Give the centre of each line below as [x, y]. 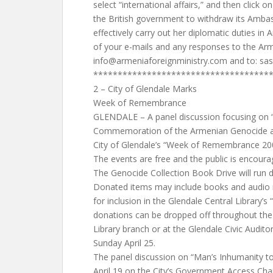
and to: [243, 61]
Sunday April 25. [124, 243]
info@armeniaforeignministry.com [160, 61]
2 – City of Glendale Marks [145, 89]
